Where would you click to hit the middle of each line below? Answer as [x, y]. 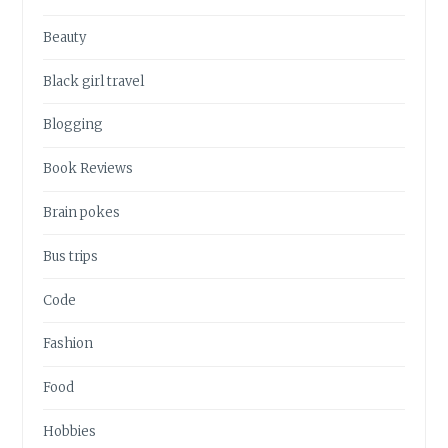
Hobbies [70, 431]
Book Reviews [88, 169]
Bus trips [71, 256]
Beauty [65, 37]
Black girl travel [94, 81]
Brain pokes [82, 212]
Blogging [73, 125]
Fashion [68, 344]
